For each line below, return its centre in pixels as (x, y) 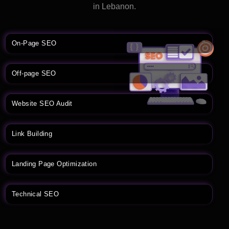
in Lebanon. (114, 6)
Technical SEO (36, 194)
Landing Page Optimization (54, 164)
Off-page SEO (34, 73)
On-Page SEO (34, 43)
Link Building (32, 134)
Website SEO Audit (42, 104)
